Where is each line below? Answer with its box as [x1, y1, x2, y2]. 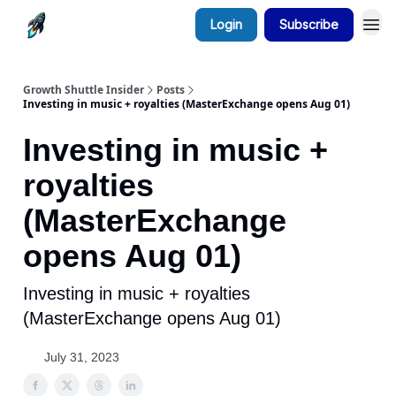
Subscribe [279, 17, 339, 32]
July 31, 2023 [44, 350, 119, 364]
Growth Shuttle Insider [23, 82, 144, 97]
